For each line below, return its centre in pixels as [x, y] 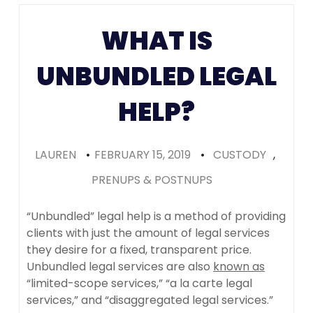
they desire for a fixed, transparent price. [140, 249]
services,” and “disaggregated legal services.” [150, 300]
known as [239, 266]
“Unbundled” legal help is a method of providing [156, 216]
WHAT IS [156, 41]
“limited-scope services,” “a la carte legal [139, 283]
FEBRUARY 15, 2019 [143, 154]
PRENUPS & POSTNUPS [152, 180]
